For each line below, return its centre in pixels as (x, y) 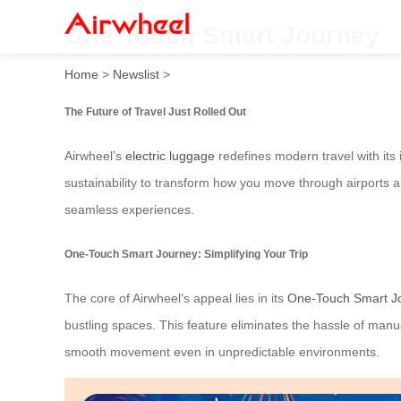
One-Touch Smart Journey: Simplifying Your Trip (186, 253)
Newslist (136, 74)
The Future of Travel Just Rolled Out (155, 111)
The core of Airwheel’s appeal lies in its (176, 299)
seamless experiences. (129, 210)
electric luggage (170, 156)
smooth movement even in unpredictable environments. (222, 352)
